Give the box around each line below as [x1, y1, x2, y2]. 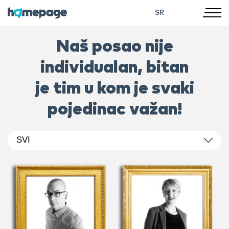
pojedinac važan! [47, 101, 182, 118]
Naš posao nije [56, 38, 173, 55]
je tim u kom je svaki [35, 80, 194, 97]
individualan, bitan [40, 59, 189, 76]
